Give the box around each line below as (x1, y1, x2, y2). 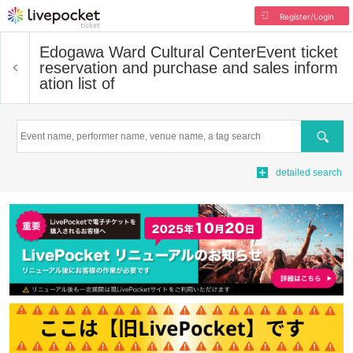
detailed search (276, 167, 342, 178)
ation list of (39, 75, 115, 92)
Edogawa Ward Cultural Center (39, 43, 256, 61)
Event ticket (256, 43, 338, 61)
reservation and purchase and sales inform (39, 59, 338, 76)
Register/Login (279, 12, 334, 21)
